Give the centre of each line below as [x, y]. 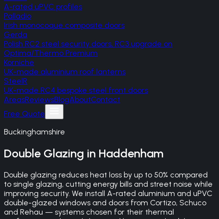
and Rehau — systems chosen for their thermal [89, 212]
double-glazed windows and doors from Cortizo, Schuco [105, 202]
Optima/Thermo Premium [51, 53]
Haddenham [131, 153]
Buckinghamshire [34, 132]
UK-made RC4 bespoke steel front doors [76, 90]
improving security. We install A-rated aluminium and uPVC [108, 193]
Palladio [18, 16]
